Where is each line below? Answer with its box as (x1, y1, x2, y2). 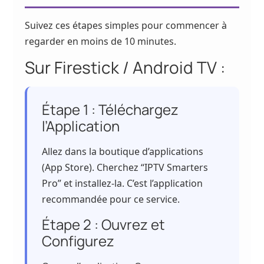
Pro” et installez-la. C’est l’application (42, 177, 203, 190)
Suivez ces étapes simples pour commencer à (25, 18, 227, 32)
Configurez (42, 230, 115, 250)
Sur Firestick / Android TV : (25, 56, 226, 79)
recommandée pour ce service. (42, 193, 180, 206)
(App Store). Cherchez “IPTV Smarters (42, 161, 209, 174)
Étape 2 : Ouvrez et (42, 214, 166, 234)
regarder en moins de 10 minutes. (25, 34, 177, 48)
